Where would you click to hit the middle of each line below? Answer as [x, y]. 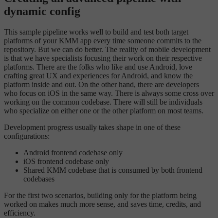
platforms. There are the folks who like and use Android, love [98, 67]
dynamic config [42, 11]
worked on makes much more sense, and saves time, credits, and [102, 204]
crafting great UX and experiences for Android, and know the [98, 75]
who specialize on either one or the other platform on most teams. [104, 110]
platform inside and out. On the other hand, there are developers [101, 84]
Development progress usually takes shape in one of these [92, 127]
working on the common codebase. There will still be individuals [103, 102]
